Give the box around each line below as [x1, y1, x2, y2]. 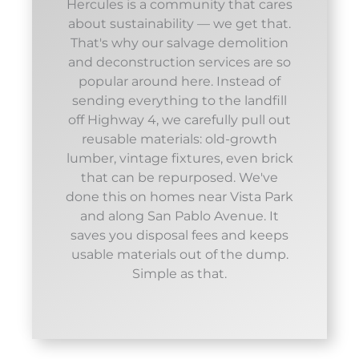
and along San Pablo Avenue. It [80, 208, 279, 224]
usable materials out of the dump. [71, 247, 288, 263]
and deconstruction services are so [68, 54, 291, 71]
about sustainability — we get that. [68, 16, 291, 32]
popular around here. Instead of [79, 74, 280, 90]
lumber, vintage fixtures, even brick [66, 151, 293, 167]
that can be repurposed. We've [81, 170, 278, 186]
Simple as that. [132, 266, 227, 282]
